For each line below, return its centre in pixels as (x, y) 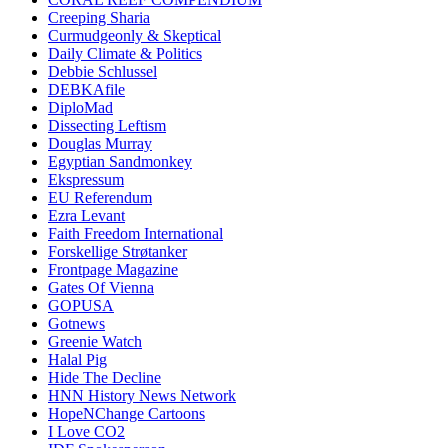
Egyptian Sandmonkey (120, 162)
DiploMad (80, 108)
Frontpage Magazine (113, 270)
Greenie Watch (95, 342)
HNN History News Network (142, 396)
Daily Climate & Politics (125, 54)
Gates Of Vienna (101, 288)
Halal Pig (77, 360)
